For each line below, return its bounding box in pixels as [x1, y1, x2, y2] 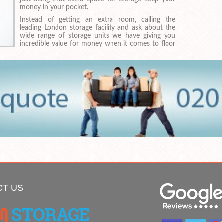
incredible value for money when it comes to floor [20, 40, 175, 48]
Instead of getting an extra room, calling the [20, 16, 175, 24]
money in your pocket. [20, 3, 88, 11]
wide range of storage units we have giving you [20, 32, 175, 40]
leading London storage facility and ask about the [20, 24, 175, 32]
